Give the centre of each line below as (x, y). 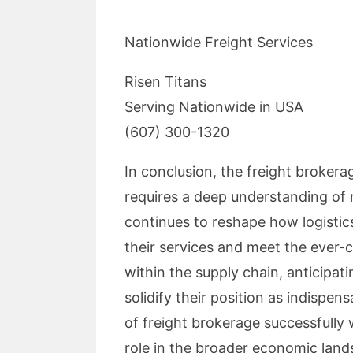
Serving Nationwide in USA (214, 107)
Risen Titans (165, 82)
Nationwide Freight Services (219, 42)
